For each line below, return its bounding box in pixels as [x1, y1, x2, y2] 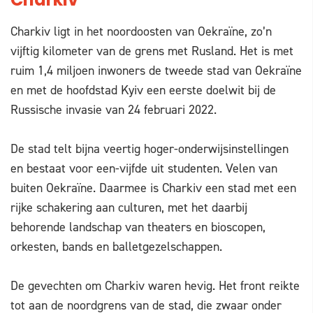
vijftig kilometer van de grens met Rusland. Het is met [10, 43, 293, 60]
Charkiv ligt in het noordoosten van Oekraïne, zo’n [10, 23, 272, 41]
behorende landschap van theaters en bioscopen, [10, 219, 265, 236]
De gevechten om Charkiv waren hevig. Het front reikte [10, 277, 300, 295]
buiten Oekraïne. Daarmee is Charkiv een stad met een [10, 180, 296, 197]
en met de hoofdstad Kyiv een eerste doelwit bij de [10, 82, 276, 99]
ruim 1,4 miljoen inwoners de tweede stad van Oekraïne [10, 62, 302, 80]
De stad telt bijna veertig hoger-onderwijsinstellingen [10, 140, 289, 158]
